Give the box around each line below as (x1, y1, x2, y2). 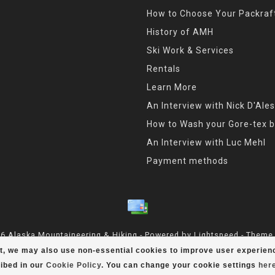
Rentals (147, 63, 180, 74)
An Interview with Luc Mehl (147, 137, 266, 147)
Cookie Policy (45, 261, 101, 269)
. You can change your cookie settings (101, 261, 258, 269)
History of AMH (147, 26, 214, 37)
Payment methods (147, 155, 228, 166)
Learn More (147, 82, 197, 92)
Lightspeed (194, 230, 239, 239)
